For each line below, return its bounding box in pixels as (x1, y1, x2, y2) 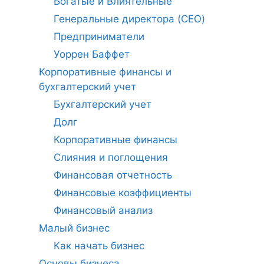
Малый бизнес (38, 222, 110, 235)
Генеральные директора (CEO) (54, 13, 205, 25)
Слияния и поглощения (54, 151, 168, 164)
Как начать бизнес (54, 240, 144, 252)
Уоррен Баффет (54, 48, 130, 61)
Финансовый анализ (54, 204, 153, 217)
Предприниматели (54, 31, 144, 43)
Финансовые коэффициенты (54, 187, 192, 199)
